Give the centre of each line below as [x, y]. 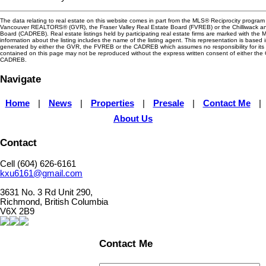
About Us [133, 118]
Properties [112, 103]
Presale [168, 103]
